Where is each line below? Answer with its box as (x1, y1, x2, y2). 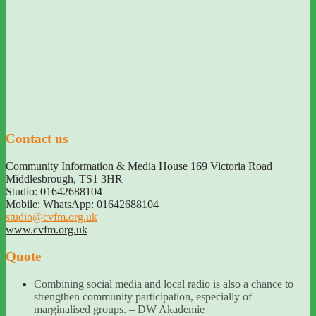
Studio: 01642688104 (6, 185, 102, 197)
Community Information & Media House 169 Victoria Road (6, 159, 272, 172)
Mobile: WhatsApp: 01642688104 (6, 197, 159, 210)
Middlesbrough (6, 172, 73, 185)
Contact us (6, 131, 68, 146)
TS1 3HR (79, 172, 123, 185)
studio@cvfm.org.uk (6, 210, 97, 223)
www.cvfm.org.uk (6, 223, 87, 236)
